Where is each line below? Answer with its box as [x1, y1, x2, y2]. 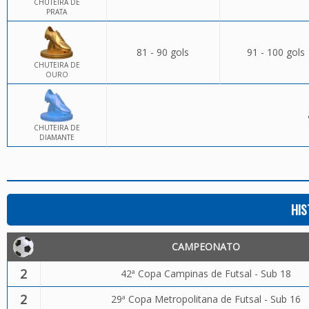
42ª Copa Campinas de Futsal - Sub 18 [120, 267, 291, 280]
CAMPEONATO [172, 240, 240, 253]
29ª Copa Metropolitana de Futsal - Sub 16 [110, 292, 301, 306]
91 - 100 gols [246, 46, 305, 59]
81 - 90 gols [137, 46, 189, 59]
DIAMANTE [39, 132, 74, 142]
